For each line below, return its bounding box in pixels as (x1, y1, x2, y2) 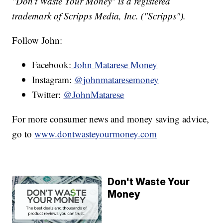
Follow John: (12, 33, 63, 46)
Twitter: (32, 88, 64, 101)
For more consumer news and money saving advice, (12, 112, 210, 125)
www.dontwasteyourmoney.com (34, 127, 157, 140)
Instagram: (32, 73, 75, 86)
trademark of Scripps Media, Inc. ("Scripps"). (12, 9, 186, 22)
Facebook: (32, 58, 72, 71)
